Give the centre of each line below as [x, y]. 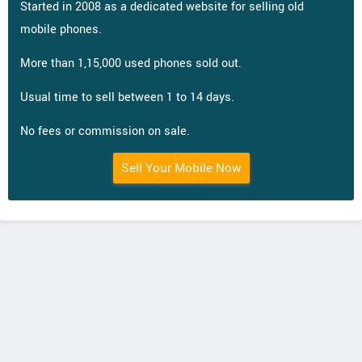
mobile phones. [61, 29]
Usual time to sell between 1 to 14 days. [127, 97]
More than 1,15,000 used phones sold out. [131, 63]
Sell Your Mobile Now [181, 168]
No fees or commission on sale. [105, 131]
